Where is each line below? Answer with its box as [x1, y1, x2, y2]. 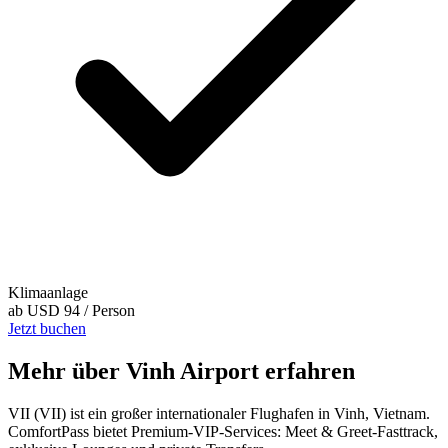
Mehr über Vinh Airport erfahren [8, 358, 355, 385]
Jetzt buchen [8, 320, 86, 338]
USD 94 [27, 302, 80, 320]
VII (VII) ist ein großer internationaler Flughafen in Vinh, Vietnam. [8, 404, 430, 422]
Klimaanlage [8, 284, 88, 302]
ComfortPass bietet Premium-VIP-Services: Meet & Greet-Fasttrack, [8, 422, 438, 440]
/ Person [84, 302, 135, 320]
